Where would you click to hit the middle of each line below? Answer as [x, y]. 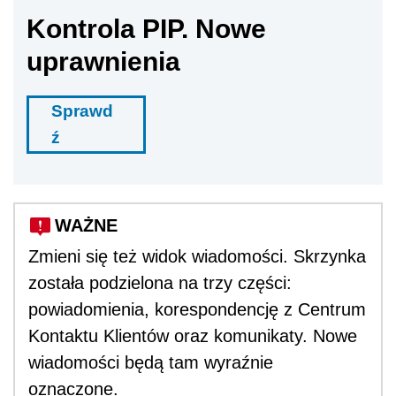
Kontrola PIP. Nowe [146, 28]
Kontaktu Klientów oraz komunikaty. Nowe [193, 335]
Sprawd [82, 110]
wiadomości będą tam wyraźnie [151, 362]
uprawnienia [103, 61]
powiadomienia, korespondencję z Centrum [197, 309]
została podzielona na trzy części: [160, 282]
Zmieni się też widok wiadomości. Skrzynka [197, 256]
